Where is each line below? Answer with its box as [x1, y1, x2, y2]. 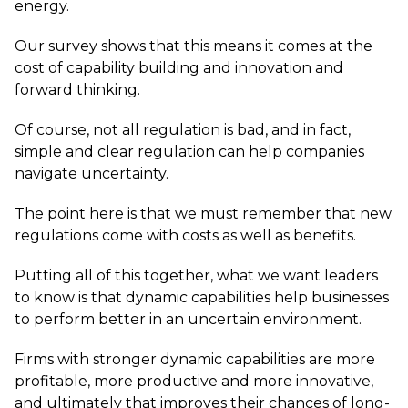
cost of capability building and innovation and [15, 59, 343, 76]
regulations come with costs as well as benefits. [15, 227, 356, 244]
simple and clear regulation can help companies [15, 143, 364, 160]
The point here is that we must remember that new [15, 205, 392, 222]
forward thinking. [15, 81, 140, 98]
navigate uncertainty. [15, 165, 168, 182]
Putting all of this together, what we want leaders [15, 267, 378, 284]
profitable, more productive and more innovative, [15, 372, 373, 390]
